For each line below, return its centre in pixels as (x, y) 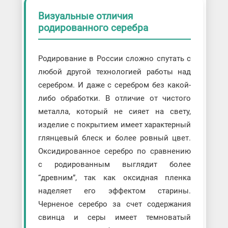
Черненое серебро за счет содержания (115, 204)
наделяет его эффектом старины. (115, 191)
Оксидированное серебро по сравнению (115, 151)
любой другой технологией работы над (115, 72)
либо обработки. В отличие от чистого (115, 98)
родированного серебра (93, 28)
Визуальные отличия (85, 16)
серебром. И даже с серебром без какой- (115, 85)
